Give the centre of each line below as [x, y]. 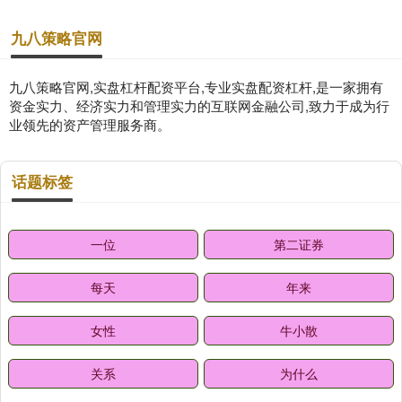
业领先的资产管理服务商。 [90, 125]
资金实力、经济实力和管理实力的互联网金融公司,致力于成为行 [199, 106]
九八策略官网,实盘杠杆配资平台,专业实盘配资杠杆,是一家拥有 [196, 87]
